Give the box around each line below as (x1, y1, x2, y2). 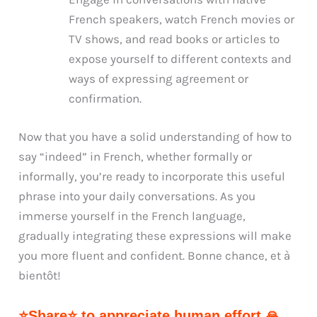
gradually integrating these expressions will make (18, 228, 292, 243)
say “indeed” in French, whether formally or (18, 149, 253, 163)
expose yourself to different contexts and (69, 52, 292, 67)
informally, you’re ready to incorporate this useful (18, 168, 286, 183)
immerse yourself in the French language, (18, 208, 246, 223)
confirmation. (69, 91, 142, 106)
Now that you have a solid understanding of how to (18, 129, 292, 144)
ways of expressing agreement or (69, 71, 249, 86)
